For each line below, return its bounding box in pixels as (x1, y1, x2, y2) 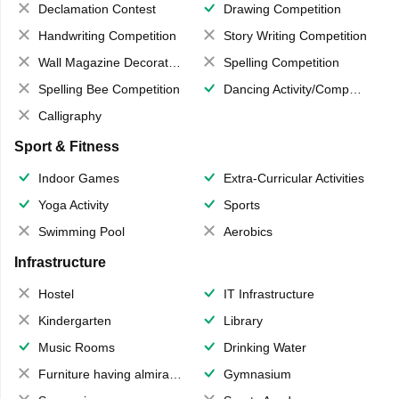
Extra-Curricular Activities (224, 171, 364, 186)
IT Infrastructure (224, 287, 314, 302)
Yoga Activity (37, 198, 109, 213)
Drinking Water (224, 340, 306, 355)
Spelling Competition (224, 55, 339, 70)
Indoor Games (37, 171, 119, 186)
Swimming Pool (37, 224, 125, 240)
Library (224, 313, 263, 329)
